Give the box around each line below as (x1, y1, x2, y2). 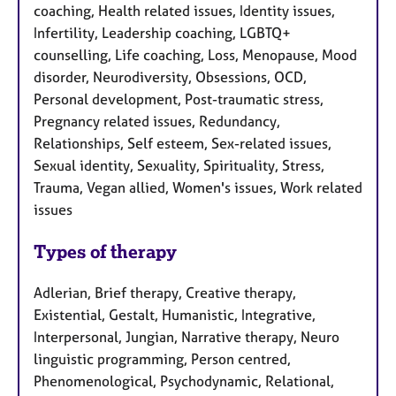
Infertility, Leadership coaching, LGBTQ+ (34, 23, 291, 42)
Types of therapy (34, 240, 177, 263)
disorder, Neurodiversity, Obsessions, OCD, (34, 67, 307, 86)
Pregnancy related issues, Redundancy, (34, 111, 280, 130)
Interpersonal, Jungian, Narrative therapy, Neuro (34, 327, 339, 346)
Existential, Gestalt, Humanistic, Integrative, (34, 305, 316, 324)
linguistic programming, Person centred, (34, 349, 291, 368)
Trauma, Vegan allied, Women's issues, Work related (34, 178, 362, 196)
